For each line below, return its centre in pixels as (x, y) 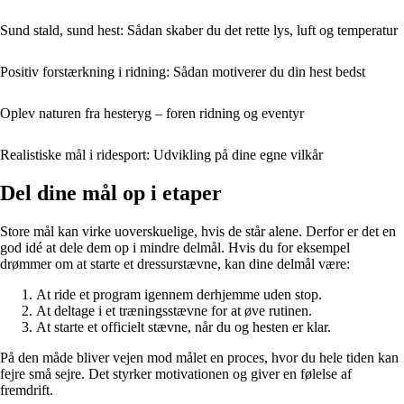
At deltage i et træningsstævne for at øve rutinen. (174, 311)
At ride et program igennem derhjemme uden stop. (179, 295)
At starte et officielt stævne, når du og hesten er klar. (184, 327)
